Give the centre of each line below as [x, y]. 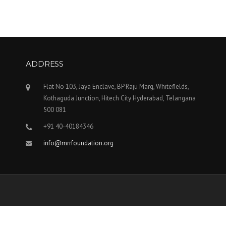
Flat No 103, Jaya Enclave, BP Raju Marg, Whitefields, [116, 87]
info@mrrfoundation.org [78, 143]
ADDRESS [45, 64]
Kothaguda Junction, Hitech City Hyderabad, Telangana [119, 98]
